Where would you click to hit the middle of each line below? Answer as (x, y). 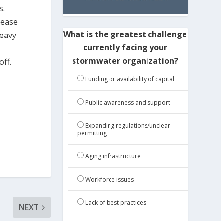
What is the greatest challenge (125, 34)
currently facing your (125, 48)
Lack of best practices (115, 203)
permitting (92, 133)
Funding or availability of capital (129, 79)
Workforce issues (109, 180)
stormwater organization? (125, 61)
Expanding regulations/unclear (128, 126)
